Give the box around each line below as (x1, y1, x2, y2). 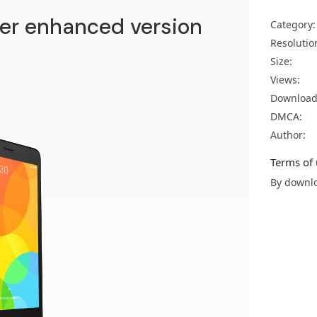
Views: (270, 73, 300, 86)
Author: (270, 128, 306, 142)
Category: (270, 18, 316, 31)
